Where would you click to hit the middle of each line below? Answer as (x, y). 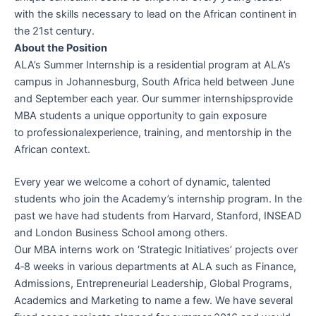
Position (87, 48)
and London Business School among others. (121, 233)
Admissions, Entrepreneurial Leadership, (112, 284)
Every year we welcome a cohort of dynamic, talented (142, 182)
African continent (244, 14)
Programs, (266, 284)
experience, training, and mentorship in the (189, 133)
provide (275, 99)
